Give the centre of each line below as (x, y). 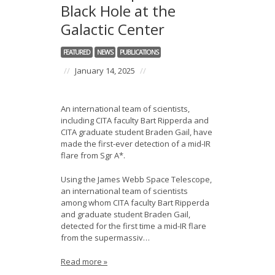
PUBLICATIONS (139, 52)
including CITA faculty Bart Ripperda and (135, 120)
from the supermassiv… (105, 238)
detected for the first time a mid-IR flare (134, 226)
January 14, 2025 (105, 71)
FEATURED (77, 52)
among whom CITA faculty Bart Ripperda (135, 203)
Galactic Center (113, 29)
